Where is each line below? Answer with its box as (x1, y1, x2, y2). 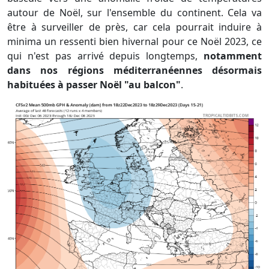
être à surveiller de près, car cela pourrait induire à (7, 20, 262, 34)
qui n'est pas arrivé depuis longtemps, (7, 49, 204, 62)
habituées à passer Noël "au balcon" (7, 77, 181, 91)
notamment (204, 49, 262, 62)
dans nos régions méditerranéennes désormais (7, 63, 262, 77)
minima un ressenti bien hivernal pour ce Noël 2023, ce (7, 34, 262, 48)
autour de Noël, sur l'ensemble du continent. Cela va (7, 5, 262, 19)
